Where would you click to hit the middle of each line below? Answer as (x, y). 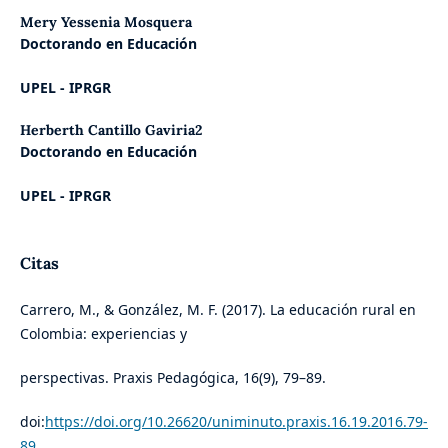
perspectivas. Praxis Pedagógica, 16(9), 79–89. (172, 378)
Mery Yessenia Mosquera (105, 22)
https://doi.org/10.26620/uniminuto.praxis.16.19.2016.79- (236, 422)
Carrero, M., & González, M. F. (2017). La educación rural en (217, 310)
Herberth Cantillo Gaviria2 (110, 130)
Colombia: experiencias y (103, 334)
